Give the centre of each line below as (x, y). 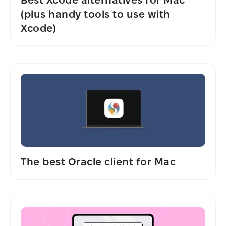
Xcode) (38, 28)
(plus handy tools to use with (96, 14)
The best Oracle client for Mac (98, 162)
